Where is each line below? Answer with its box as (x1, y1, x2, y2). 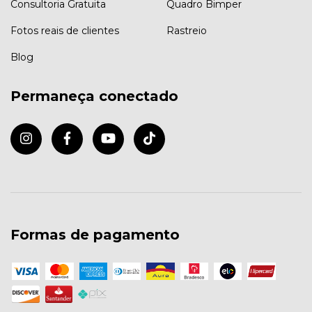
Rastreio (166, 24, 207, 38)
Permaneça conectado (10, 88, 178, 105)
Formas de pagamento (10, 226, 180, 243)
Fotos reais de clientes (10, 24, 119, 38)
